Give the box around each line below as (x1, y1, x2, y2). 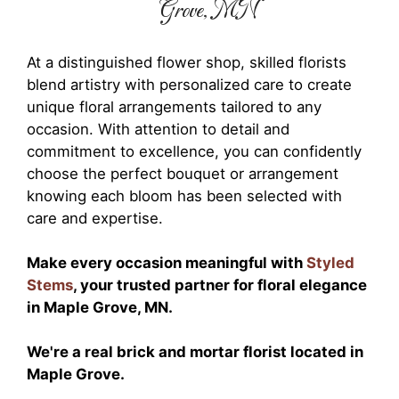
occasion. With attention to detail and (27, 120, 289, 138)
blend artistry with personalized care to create (27, 76, 352, 94)
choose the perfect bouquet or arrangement (27, 165, 338, 183)
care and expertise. (27, 209, 163, 227)
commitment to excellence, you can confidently (27, 142, 362, 160)
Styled (306, 254, 354, 272)
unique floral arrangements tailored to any (27, 98, 322, 116)
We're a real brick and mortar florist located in (27, 343, 363, 361)
